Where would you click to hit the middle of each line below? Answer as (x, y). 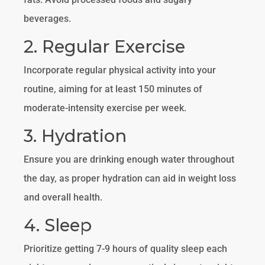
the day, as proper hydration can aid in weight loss (130, 178)
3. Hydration (75, 135)
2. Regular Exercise (105, 46)
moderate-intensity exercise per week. (105, 108)
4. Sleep (58, 225)
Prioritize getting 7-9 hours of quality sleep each (126, 248)
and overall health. (63, 197)
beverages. (48, 18)
